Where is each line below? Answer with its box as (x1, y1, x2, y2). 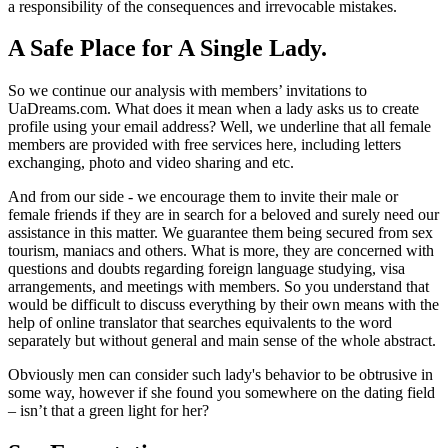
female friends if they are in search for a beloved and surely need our (8, 206, 439, 224)
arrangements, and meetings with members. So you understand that (8, 278, 429, 296)
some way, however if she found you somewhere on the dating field (8, 384, 435, 402)
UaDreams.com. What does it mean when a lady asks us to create (8, 100, 419, 118)
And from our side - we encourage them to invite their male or (8, 188, 398, 206)
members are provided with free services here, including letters (8, 136, 401, 154)
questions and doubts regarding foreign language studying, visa (8, 260, 405, 278)
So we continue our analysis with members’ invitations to (8, 82, 367, 100)
